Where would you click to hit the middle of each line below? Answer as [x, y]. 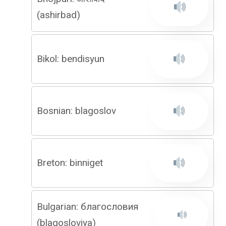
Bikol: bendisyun [71, 59]
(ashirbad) [59, 15]
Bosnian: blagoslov [76, 111]
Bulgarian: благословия [88, 207]
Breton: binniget [70, 163]
